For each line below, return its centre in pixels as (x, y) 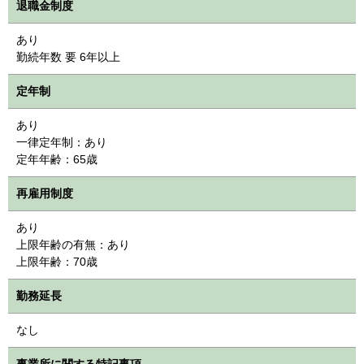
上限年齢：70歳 (57, 261)
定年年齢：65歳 (57, 159)
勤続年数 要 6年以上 (68, 56)
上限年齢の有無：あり (73, 244)
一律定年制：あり (62, 142)
